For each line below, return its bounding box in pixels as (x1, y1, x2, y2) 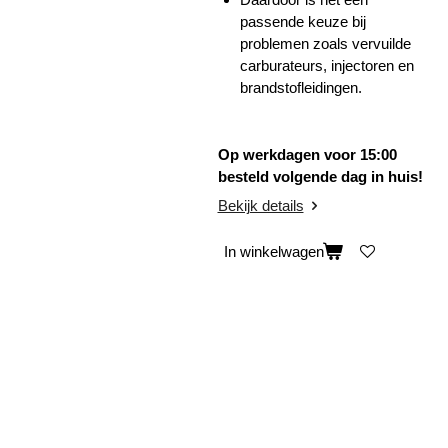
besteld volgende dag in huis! (217, 167, 423, 185)
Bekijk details (217, 197, 304, 215)
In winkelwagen (223, 242, 324, 260)
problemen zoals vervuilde (240, 35, 411, 53)
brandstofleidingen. (240, 79, 362, 97)
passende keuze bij (240, 13, 366, 31)
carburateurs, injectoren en (240, 57, 414, 75)
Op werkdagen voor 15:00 (217, 145, 397, 163)
